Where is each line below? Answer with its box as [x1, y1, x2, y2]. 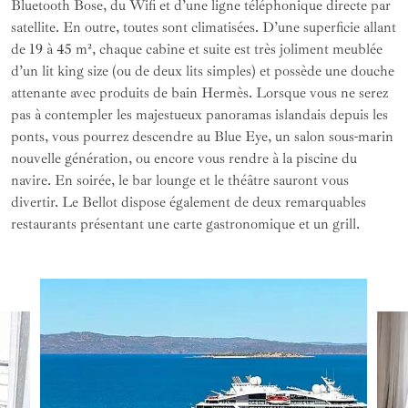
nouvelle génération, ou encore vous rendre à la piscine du [11, 149, 357, 168]
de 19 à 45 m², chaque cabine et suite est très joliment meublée [11, 40, 382, 59]
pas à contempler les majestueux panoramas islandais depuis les [11, 106, 388, 125]
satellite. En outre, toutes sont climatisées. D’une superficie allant [11, 18, 396, 37]
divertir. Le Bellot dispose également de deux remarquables [11, 193, 366, 212]
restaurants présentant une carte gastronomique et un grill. [11, 215, 360, 234]
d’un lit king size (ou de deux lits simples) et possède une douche [11, 62, 394, 81]
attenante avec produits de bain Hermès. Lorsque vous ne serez [11, 84, 388, 103]
